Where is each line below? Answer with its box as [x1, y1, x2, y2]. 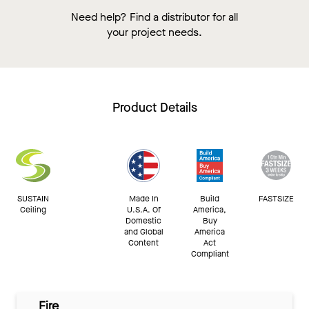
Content [128, 237, 159, 248]
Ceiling [20, 204, 46, 215]
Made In [128, 193, 159, 204]
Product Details [112, 99, 197, 116]
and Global [123, 226, 163, 237]
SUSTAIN [17, 193, 49, 204]
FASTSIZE [258, 193, 294, 204]
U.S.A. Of [126, 204, 161, 215]
